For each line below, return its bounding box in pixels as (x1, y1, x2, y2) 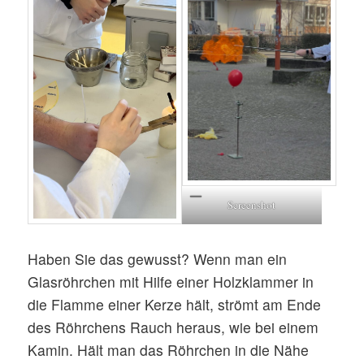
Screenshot (227, 197, 276, 213)
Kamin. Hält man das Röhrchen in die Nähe (28, 339, 310, 360)
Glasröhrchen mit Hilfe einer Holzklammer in (28, 271, 314, 292)
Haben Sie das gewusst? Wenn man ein (28, 248, 288, 269)
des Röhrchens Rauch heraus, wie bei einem (28, 316, 319, 337)
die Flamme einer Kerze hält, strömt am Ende (28, 293, 322, 314)
